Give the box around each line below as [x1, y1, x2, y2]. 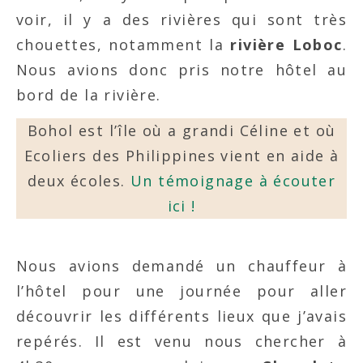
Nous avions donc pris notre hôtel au [16, 59, 347, 79]
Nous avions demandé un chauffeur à [16, 255, 347, 275]
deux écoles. [27, 170, 130, 190]
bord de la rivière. [16, 84, 161, 105]
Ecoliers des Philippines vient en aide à [23, 145, 340, 165]
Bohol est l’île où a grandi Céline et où [27, 120, 336, 140]
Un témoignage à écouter [130, 170, 336, 190]
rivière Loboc [230, 34, 343, 54]
